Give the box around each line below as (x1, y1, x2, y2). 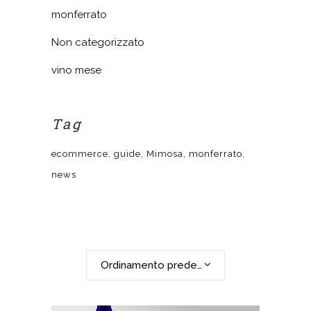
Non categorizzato (51, 36, 144, 49)
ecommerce (51, 149, 108, 159)
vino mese (51, 64, 101, 76)
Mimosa (146, 149, 183, 159)
